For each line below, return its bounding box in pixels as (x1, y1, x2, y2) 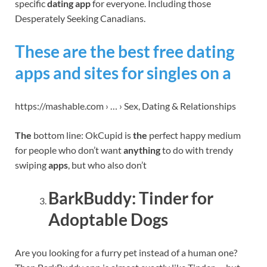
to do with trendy (160, 144, 233, 156)
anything (123, 144, 160, 156)
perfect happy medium (147, 129, 241, 141)
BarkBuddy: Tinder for (48, 188, 213, 209)
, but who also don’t (68, 159, 147, 170)
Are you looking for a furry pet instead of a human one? (15, 247, 237, 259)
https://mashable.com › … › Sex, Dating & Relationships (15, 100, 236, 111)
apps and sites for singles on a (15, 62, 231, 83)
